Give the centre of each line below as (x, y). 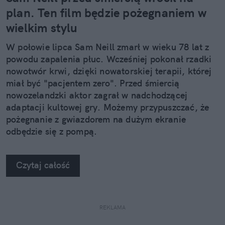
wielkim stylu (42, 28)
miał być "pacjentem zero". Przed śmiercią (93, 83)
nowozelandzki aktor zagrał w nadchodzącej (97, 95)
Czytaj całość (43, 165)
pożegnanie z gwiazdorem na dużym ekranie (96, 120)
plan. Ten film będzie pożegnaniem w (106, 13)
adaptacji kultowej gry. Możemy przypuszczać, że (108, 107)
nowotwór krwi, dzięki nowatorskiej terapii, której (109, 71)
